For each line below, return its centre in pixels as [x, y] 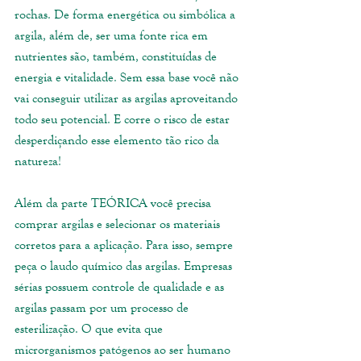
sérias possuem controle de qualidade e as [121, 287]
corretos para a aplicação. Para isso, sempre [125, 245]
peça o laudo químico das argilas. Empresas [125, 266]
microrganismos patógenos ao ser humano [124, 350]
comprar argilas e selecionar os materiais [119, 224]
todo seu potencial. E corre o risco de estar [124, 119]
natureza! [39, 161]
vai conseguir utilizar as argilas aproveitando [128, 98]
